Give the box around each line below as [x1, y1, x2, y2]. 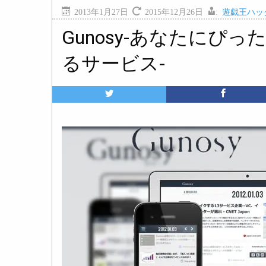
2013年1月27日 [74, 7, 132, 16]
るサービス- [62, 52, 165, 75]
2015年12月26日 [145, 7, 207, 16]
